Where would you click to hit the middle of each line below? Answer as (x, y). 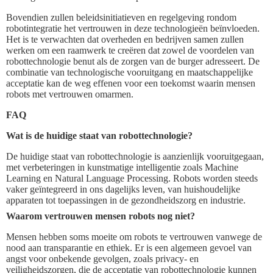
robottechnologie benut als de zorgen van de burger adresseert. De (133, 61)
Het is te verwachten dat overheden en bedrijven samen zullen (125, 39)
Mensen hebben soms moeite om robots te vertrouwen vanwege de (134, 236)
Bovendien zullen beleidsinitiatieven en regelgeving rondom (121, 17)
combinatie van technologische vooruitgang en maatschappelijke (129, 72)
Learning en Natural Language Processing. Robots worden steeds (132, 178)
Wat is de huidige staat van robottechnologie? (99, 135)
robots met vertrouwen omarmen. (70, 94)
